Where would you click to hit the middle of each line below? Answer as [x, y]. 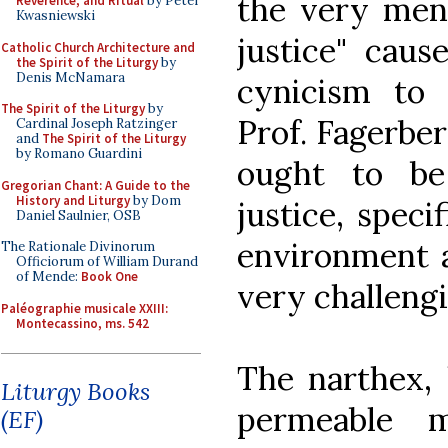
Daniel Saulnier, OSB [78, 215]
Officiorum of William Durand [107, 261]
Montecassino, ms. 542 [82, 323]
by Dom [155, 200]
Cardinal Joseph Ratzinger [96, 123]
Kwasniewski [55, 15]
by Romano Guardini [79, 153]
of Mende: [48, 276]
